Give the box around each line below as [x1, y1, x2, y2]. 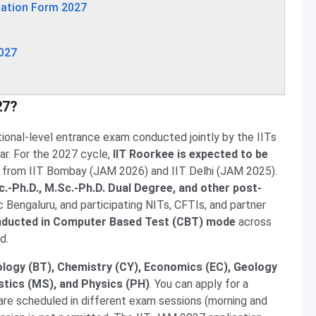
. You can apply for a [150, 277, 248, 291]
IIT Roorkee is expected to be [113, 147, 268, 161]
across [236, 215, 272, 229]
